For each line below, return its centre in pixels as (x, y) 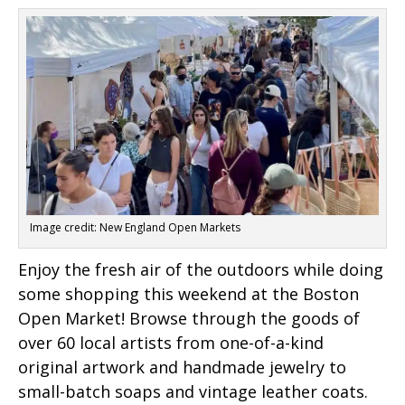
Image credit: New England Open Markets (135, 227)
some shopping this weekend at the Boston (188, 293)
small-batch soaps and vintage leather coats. (193, 391)
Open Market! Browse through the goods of (189, 318)
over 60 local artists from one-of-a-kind (171, 342)
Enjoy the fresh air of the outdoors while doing (201, 269)
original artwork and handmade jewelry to (182, 367)
